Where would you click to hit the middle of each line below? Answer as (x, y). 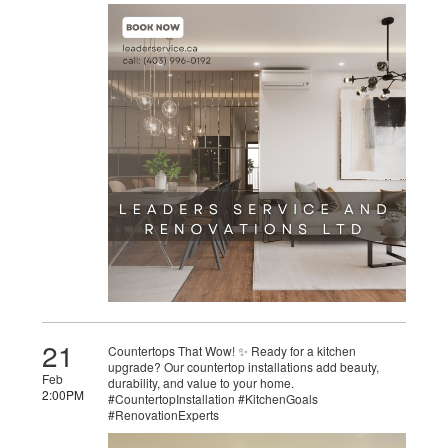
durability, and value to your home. (201, 382)
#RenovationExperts (164, 414)
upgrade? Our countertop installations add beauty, (244, 366)
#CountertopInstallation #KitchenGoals (213, 398)
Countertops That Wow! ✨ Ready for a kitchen (232, 350)
